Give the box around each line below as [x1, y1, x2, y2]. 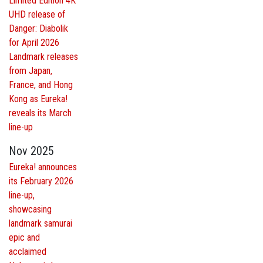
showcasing [9, 204, 52, 215]
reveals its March [9, 107, 72, 119]
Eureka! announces [9, 161, 77, 173]
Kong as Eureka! [9, 93, 68, 105]
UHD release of [9, 9, 65, 21]
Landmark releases [9, 51, 78, 63]
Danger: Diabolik [9, 23, 68, 35]
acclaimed [9, 246, 46, 258]
